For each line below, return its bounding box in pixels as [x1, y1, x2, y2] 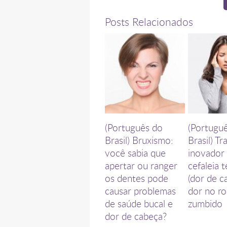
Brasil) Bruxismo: [104, 133, 173, 146]
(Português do [104, 121, 163, 134]
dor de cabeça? [104, 209, 167, 222]
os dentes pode [104, 171, 168, 184]
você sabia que [104, 146, 166, 159]
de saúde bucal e [104, 197, 173, 210]
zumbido [188, 197, 223, 210]
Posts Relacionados [104, 14, 193, 29]
